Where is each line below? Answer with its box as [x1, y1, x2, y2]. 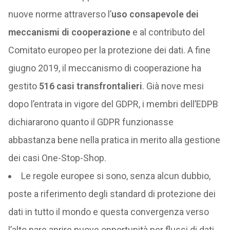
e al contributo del [130, 27, 205, 37]
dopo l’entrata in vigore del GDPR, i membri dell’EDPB [8, 99, 218, 109]
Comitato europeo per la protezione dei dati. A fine [8, 45, 210, 55]
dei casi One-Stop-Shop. [8, 152, 106, 163]
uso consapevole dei [111, 9, 199, 20]
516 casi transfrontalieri [36, 81, 142, 91]
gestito [8, 81, 37, 91]
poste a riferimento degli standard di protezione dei [8, 188, 216, 199]
